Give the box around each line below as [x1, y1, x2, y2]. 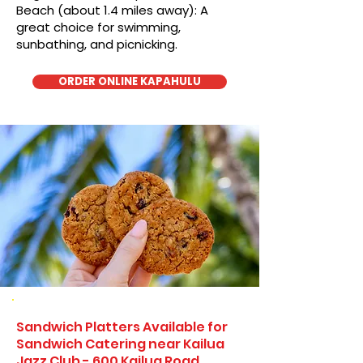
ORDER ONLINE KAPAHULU [58, 74, 201, 89]
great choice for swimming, [16, 19, 181, 36]
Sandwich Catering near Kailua [16, 335, 224, 353]
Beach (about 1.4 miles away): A [16, 2, 208, 19]
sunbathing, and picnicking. [16, 36, 177, 53]
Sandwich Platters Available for [16, 318, 228, 336]
